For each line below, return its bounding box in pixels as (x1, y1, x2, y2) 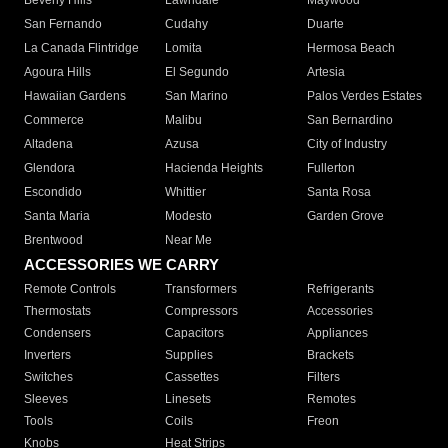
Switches (24, 370, 73, 385)
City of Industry (306, 137, 387, 152)
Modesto (165, 209, 213, 224)
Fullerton (306, 161, 355, 176)
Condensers (24, 326, 91, 341)
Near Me (165, 233, 213, 248)
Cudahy (165, 17, 209, 32)
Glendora (24, 161, 75, 176)
